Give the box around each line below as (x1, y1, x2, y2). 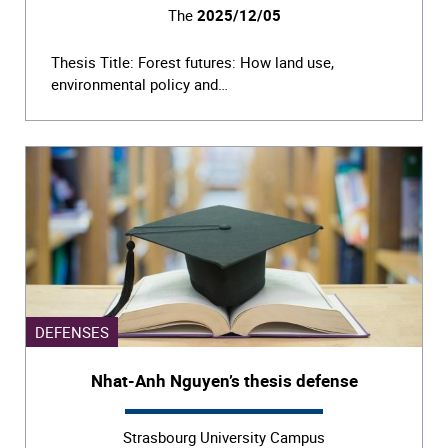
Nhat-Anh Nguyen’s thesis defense (90, 368, 358, 392)
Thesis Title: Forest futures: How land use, (51, 51, 334, 72)
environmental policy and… (51, 73, 228, 94)
